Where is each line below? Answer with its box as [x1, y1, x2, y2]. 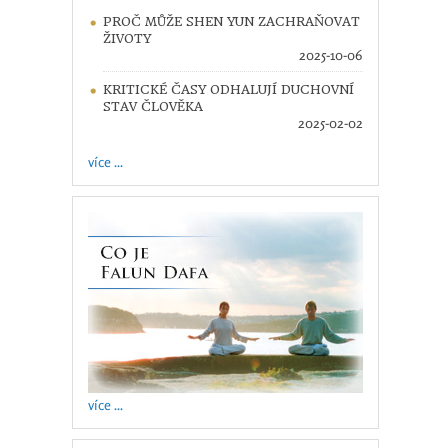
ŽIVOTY [102, 31, 151, 47]
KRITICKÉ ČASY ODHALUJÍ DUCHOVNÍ [102, 82, 354, 98]
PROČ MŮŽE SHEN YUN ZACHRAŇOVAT [102, 14, 360, 30]
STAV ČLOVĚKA [102, 99, 203, 115]
